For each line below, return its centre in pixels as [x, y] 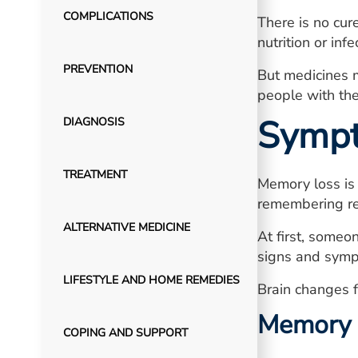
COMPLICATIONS [108, 16]
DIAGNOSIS [93, 122]
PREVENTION [97, 69]
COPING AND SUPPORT [125, 333]
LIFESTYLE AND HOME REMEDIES [151, 280]
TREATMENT [95, 175]
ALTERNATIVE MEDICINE [126, 227]
